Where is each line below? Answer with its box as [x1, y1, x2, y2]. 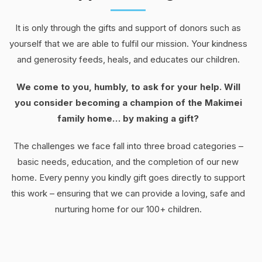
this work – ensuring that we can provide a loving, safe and [11, 188, 245, 199]
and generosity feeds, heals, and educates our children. [16, 54, 240, 65]
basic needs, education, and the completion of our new [18, 156, 239, 168]
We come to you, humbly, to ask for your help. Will [16, 81, 240, 93]
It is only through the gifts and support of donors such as [15, 22, 241, 34]
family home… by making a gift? [57, 113, 199, 125]
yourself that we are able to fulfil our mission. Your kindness [9, 38, 247, 50]
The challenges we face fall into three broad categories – [13, 140, 243, 152]
